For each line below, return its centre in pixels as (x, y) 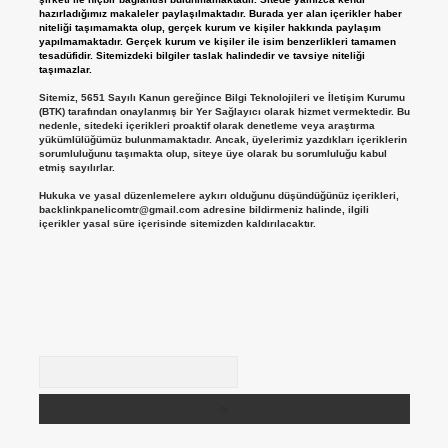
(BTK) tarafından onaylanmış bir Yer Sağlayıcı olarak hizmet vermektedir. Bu (224, 112)
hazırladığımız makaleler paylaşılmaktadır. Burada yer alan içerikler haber (220, 14)
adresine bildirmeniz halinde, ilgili (284, 210)
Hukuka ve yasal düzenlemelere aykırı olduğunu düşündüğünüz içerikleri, (218, 196)
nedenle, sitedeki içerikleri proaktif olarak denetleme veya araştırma (206, 126)
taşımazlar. (65, 70)
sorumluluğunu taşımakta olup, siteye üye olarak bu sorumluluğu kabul (212, 154)
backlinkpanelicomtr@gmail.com (119, 210)
